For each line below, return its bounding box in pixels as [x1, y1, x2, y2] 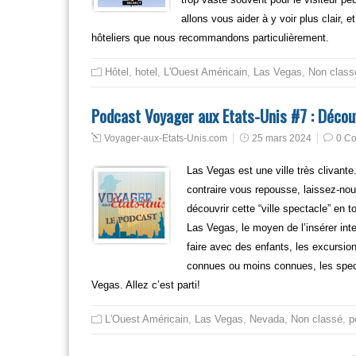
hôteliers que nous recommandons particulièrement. [91, 32, 329, 44]
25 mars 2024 [252, 133, 311, 144]
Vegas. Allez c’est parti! [91, 279, 200, 291]
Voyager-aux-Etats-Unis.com [104, 133, 227, 144]
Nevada [250, 313, 284, 325]
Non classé [291, 313, 342, 325]
